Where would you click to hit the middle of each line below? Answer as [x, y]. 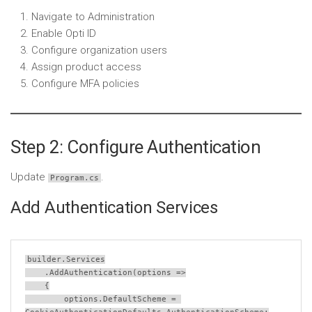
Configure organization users [99, 50]
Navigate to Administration [93, 17]
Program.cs [75, 178]
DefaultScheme [135, 299]
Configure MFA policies [85, 84]
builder [44, 259]
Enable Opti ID [64, 33]
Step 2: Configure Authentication [135, 147]
